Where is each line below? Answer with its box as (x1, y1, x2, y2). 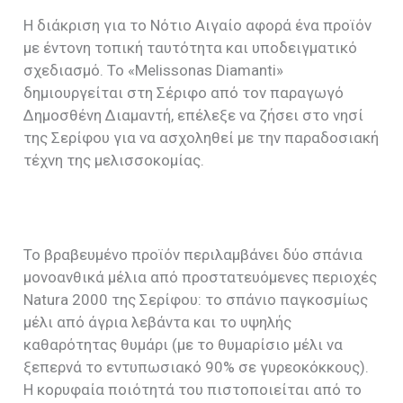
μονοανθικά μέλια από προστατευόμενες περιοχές (23, 267, 378, 286)
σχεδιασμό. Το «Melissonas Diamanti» (23, 61, 284, 80)
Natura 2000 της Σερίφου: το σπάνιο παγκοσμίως (23, 290, 369, 309)
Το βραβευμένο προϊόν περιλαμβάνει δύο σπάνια (23, 245, 363, 264)
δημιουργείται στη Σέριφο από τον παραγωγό (23, 84, 345, 103)
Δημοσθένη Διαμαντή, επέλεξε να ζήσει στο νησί (23, 106, 364, 125)
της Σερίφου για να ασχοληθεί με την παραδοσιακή (23, 129, 380, 148)
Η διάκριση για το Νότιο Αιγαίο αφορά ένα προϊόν (23, 16, 372, 35)
